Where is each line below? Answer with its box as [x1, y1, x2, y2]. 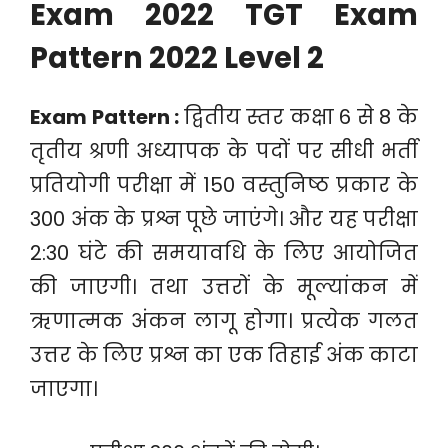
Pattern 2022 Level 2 [30, 38, 324, 78]
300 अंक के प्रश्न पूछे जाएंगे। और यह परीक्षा [30, 205, 418, 233]
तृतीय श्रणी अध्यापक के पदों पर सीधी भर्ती [30, 137, 418, 165]
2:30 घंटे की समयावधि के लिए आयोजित [30, 239, 418, 267]
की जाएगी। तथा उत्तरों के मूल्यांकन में [30, 273, 418, 301]
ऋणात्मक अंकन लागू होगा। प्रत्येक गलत [30, 307, 418, 335]
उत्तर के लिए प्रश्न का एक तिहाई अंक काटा [30, 341, 418, 369]
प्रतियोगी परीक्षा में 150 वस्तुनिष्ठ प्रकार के [30, 171, 418, 199]
